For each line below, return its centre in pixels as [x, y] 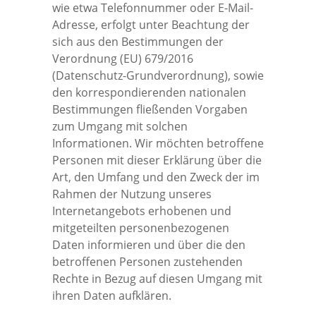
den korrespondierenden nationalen [149, 92]
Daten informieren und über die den [149, 244]
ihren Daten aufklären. [112, 295]
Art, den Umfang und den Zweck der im [156, 177]
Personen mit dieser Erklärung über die [157, 160]
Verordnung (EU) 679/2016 [123, 58]
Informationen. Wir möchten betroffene [158, 143]
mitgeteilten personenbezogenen [141, 227]
